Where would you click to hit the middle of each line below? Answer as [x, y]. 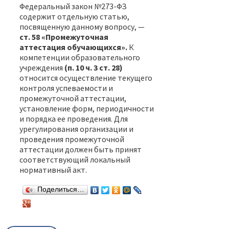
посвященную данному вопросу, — [82, 26]
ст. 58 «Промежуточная [64, 37]
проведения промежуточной [72, 139]
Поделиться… [61, 189]
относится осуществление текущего [86, 77]
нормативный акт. [53, 169]
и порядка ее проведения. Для [74, 118]
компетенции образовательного [80, 57]
